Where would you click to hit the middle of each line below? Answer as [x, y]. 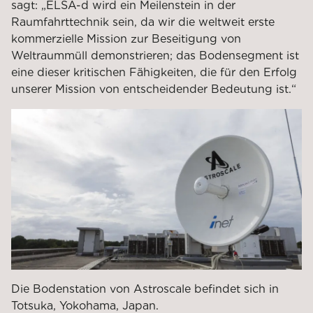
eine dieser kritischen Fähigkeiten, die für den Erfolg [154, 73]
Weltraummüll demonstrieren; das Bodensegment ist [155, 56]
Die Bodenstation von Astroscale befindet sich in [145, 289]
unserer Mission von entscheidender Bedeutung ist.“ [154, 89]
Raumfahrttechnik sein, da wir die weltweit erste [143, 22]
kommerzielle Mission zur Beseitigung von [126, 39]
